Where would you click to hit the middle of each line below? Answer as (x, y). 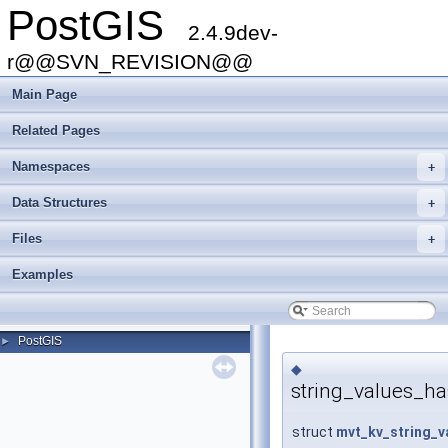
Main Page (44, 94)
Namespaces (51, 166)
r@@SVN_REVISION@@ (130, 61)
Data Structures (59, 202)
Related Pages (56, 130)
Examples (42, 274)
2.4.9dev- (233, 32)
